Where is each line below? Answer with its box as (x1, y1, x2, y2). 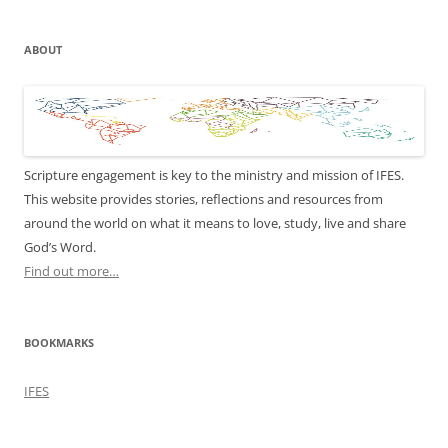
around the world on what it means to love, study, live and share (24, 213, 406, 232)
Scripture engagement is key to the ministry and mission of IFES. (24, 165, 404, 184)
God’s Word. (24, 237, 96, 256)
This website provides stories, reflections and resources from (24, 189, 383, 208)
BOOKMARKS (24, 334, 94, 350)
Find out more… (24, 261, 119, 280)
